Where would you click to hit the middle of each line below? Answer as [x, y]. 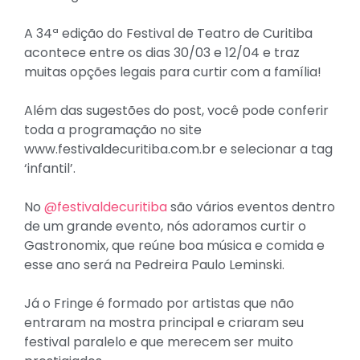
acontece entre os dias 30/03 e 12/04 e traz [162, 53]
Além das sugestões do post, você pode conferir [176, 110]
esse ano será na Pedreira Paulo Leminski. [154, 265]
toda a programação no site [113, 130]
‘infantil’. [50, 168]
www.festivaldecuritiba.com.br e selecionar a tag [178, 149]
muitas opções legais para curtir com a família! [173, 72]
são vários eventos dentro [251, 207]
